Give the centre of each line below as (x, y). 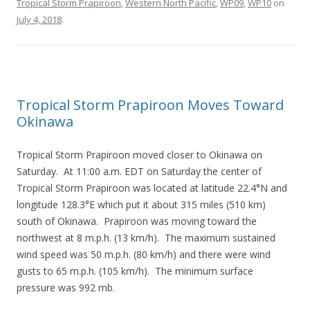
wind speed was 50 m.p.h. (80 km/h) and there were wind (144, 254)
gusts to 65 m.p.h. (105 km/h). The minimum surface (135, 271)
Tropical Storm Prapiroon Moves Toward (150, 105)
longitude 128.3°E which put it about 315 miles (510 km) (141, 204)
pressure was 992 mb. (66, 288)
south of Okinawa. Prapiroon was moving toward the (137, 221)
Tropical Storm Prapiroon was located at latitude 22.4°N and (152, 188)
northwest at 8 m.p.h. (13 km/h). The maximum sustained (146, 238)
